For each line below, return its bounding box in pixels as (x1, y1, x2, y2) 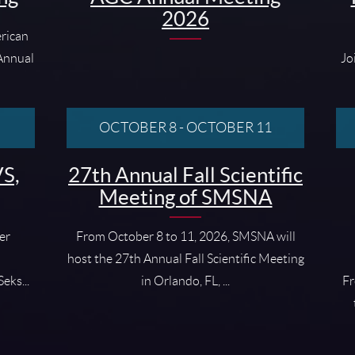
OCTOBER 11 (186, 119, 272, 136)
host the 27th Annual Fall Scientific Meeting (67, 251, 304, 265)
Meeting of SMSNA (98, 185, 273, 208)
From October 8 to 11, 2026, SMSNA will (75, 229, 296, 243)
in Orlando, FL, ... (141, 273, 230, 288)
